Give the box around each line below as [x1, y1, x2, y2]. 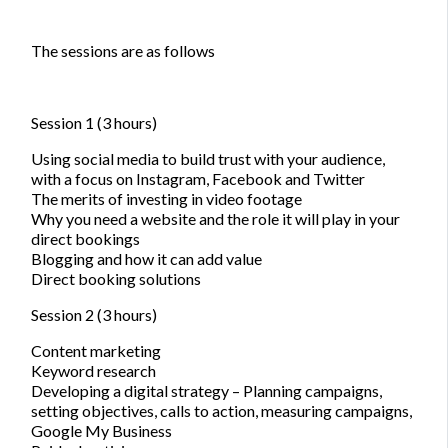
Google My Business [31, 420, 172, 440]
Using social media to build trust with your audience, [31, 148, 385, 168]
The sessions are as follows [31, 40, 215, 60]
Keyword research [31, 360, 156, 380]
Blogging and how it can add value [31, 248, 262, 268]
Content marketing [31, 340, 161, 360]
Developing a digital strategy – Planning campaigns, [31, 380, 382, 400]
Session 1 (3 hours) [31, 112, 157, 132]
